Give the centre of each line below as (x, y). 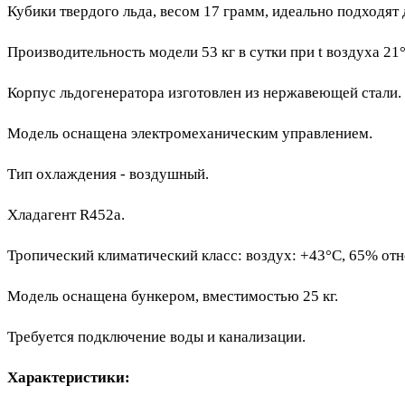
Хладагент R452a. (66, 214)
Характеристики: (69, 377)
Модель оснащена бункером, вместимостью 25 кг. (173, 296)
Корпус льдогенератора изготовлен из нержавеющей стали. (204, 92)
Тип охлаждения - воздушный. (108, 174)
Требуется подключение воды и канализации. (156, 336)
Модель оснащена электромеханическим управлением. (190, 133)
